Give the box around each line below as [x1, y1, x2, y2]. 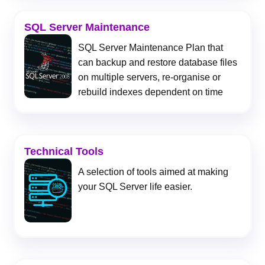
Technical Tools [24, 146, 104, 158]
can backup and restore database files [78, 57, 238, 68]
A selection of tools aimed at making [78, 167, 229, 177]
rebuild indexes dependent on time [78, 87, 224, 98]
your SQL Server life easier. [78, 182, 193, 192]
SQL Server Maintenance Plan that [78, 43, 224, 53]
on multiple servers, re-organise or [78, 72, 221, 83]
